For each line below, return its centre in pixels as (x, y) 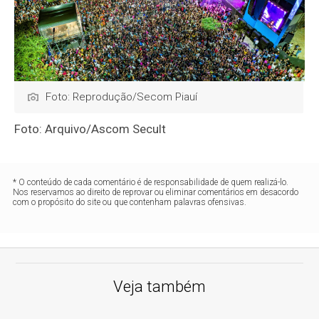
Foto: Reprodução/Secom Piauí (122, 97)
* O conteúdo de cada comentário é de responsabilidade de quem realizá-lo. (151, 183)
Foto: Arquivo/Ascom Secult (90, 129)
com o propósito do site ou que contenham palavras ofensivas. (130, 203)
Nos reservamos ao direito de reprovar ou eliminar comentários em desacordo (156, 193)
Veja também (159, 287)
